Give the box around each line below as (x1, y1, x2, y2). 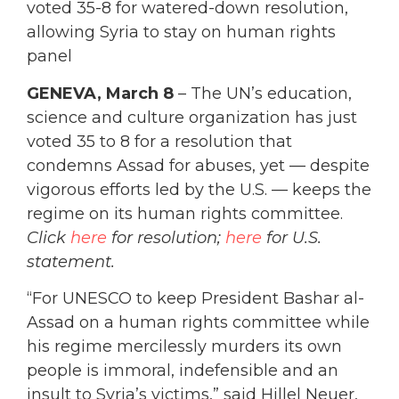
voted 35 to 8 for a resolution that (27, 131, 292, 151)
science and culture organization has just (27, 107, 357, 127)
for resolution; (107, 227, 225, 248)
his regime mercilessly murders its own (27, 337, 342, 357)
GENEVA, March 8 (27, 83, 174, 103)
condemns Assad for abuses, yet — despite (27, 155, 370, 175)
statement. (27, 251, 115, 272)
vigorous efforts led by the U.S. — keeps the (27, 179, 371, 199)
